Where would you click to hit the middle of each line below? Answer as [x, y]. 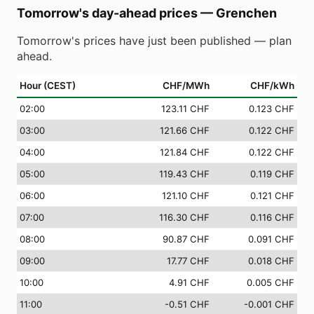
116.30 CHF [184, 217]
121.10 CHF [186, 196]
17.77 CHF [188, 261]
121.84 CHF [185, 152]
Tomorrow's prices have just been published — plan [154, 41]
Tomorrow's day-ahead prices [107, 13]
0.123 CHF [272, 109]
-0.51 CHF [187, 304]
